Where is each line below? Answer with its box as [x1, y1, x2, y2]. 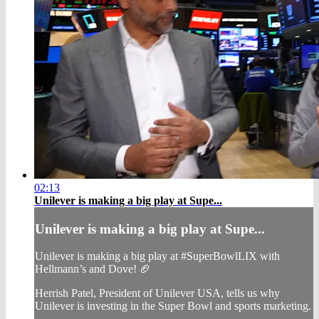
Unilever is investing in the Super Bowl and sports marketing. [35, 300, 311, 313]
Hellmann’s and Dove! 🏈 [35, 263, 151, 276]
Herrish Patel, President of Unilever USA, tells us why [35, 287, 280, 300]
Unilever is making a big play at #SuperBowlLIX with [35, 250, 280, 263]
